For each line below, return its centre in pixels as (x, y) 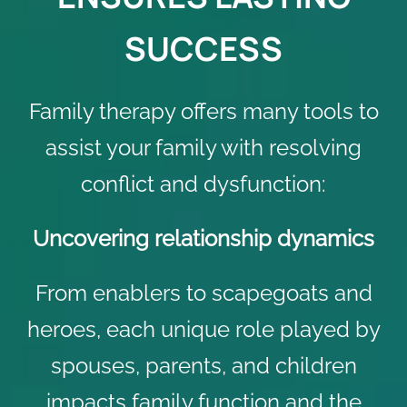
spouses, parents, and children (203, 366)
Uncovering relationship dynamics (203, 238)
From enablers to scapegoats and (203, 293)
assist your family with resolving (203, 148)
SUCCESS (203, 49)
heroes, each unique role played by (203, 329)
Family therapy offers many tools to (203, 111)
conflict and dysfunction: (203, 184)
